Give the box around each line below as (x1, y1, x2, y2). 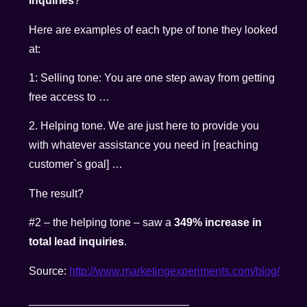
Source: (29, 265, 70, 277)
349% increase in (174, 217, 262, 229)
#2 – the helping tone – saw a (29, 217, 175, 229)
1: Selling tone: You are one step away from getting (29, 71, 275, 84)
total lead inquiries (29, 236, 125, 248)
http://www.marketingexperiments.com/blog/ (69, 265, 280, 277)
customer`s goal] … (29, 158, 123, 171)
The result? (29, 187, 84, 199)
